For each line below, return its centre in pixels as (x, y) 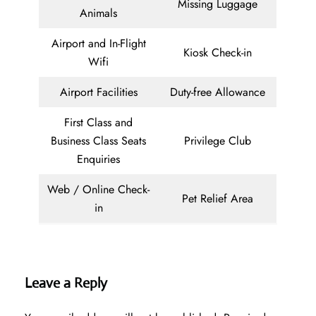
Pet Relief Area (217, 199)
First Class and (98, 123)
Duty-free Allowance (217, 92)
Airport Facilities (98, 92)
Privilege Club (217, 141)
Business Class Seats (98, 141)
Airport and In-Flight (98, 44)
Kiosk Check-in (217, 53)
